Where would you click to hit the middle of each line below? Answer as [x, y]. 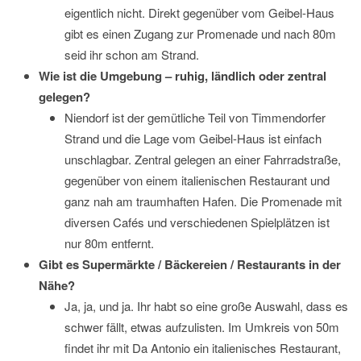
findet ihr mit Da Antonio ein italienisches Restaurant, [203, 347]
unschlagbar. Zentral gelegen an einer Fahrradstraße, [203, 159]
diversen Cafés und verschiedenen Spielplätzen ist [197, 222]
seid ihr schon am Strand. [132, 54]
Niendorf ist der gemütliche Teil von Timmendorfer [195, 117]
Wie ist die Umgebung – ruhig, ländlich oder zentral [183, 75]
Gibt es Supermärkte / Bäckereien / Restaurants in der [190, 264]
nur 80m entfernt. [109, 243]
